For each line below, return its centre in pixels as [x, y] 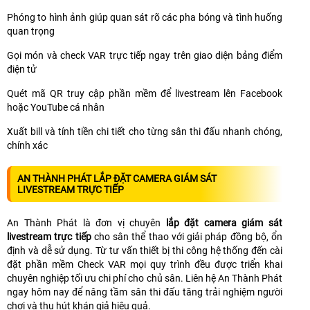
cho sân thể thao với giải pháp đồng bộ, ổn [186, 236]
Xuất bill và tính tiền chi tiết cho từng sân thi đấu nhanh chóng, [145, 131]
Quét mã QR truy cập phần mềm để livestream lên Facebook [145, 93]
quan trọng [31, 31]
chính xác [27, 145]
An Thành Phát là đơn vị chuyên [86, 222]
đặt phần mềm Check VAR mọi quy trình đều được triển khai [145, 264]
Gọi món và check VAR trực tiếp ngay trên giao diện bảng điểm [145, 55]
